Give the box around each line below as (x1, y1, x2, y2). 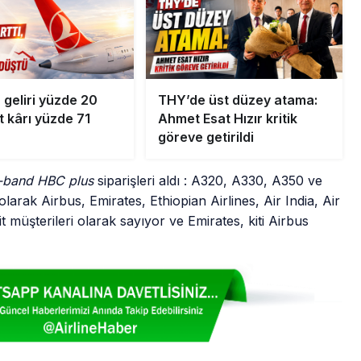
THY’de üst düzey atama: (157, 92, 317, 109)
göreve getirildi (157, 129, 254, 146)
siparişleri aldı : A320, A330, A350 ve (93, 172, 323, 189)
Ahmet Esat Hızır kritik (157, 110, 297, 127)
